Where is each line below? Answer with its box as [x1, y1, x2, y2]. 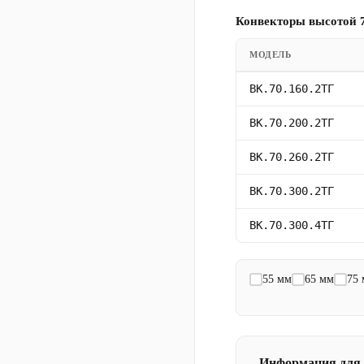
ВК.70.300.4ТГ [249, 218, 334, 232]
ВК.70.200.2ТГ [249, 115, 334, 129]
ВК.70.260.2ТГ [249, 149, 334, 163]
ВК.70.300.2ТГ [249, 184, 334, 197]
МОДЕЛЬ [249, 49, 292, 59]
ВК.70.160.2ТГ [249, 81, 334, 95]
